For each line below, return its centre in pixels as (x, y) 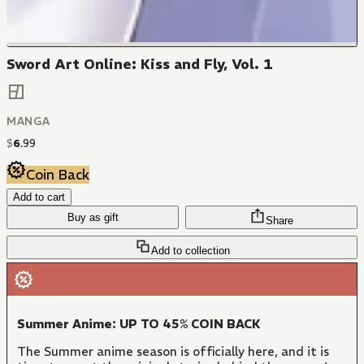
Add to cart (39, 197)
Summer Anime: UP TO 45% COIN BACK (139, 323)
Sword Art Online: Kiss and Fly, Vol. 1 (140, 65)
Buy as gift (93, 217)
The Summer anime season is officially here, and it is (173, 351)
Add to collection (190, 250)
